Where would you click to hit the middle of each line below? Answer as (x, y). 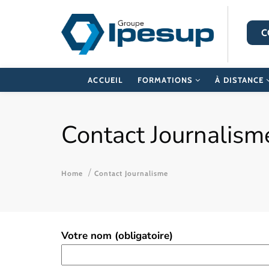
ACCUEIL (106, 80)
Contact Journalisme (130, 173)
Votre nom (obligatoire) (117, 236)
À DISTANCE (241, 80)
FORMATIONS (167, 80)
